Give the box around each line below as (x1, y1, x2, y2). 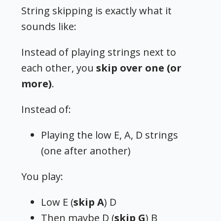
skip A (74, 195, 105, 209)
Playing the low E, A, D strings (41, 128, 179, 142)
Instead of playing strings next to (21, 45, 177, 59)
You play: (21, 170, 64, 184)
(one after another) (41, 144, 131, 158)
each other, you (21, 61, 97, 75)
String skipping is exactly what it (21, 4, 172, 18)
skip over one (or (96, 61, 182, 75)
